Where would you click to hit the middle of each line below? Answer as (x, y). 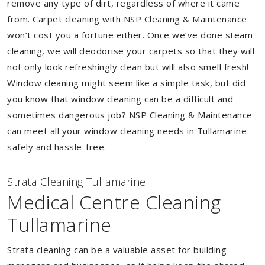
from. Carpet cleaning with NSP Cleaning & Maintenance (127, 19)
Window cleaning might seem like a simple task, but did (126, 83)
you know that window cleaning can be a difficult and (120, 99)
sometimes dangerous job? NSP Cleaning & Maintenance (130, 115)
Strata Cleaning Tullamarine (77, 182)
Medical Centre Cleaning (114, 202)
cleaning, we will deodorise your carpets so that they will (131, 51)
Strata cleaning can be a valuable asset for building (117, 250)
